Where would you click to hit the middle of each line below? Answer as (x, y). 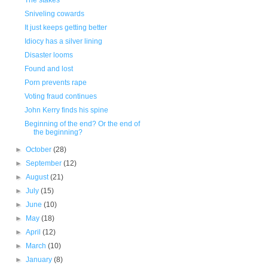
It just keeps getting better (66, 28)
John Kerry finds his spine (66, 110)
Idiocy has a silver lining (63, 41)
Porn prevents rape (55, 83)
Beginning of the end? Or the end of (82, 124)
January (40, 260)
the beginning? (58, 132)
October (40, 150)
